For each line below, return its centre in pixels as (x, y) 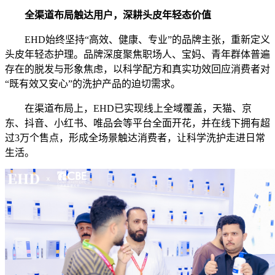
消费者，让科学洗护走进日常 (201, 137)
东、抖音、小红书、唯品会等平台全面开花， (103, 123)
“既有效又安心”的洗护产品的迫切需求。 (93, 83)
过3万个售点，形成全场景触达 (71, 137)
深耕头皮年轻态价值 (167, 15)
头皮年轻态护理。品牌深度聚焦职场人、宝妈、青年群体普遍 (137, 54)
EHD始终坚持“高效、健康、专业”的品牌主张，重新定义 (147, 39)
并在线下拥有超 (236, 123)
